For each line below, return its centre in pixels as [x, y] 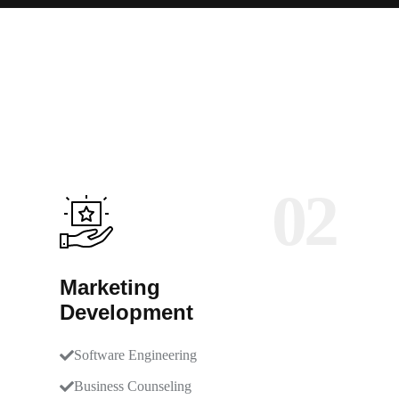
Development [126, 312]
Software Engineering [135, 355]
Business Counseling [133, 386]
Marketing [110, 287]
